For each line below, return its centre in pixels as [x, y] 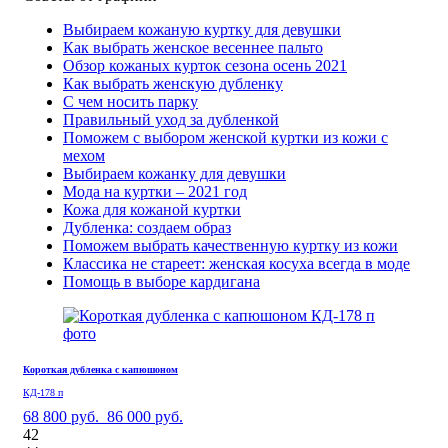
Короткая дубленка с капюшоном [100, 369]
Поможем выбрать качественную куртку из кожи [230, 245]
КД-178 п [43, 392]
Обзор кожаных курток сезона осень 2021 [205, 65]
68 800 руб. [61, 416]
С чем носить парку [130, 101]
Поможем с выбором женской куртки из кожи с [225, 137]
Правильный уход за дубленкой [171, 119]
